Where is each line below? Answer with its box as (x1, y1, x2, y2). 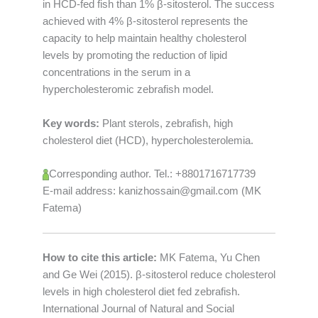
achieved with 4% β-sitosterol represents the (43, 16, 248, 28)
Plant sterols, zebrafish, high (102, 117, 233, 129)
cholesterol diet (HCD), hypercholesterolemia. (43, 134, 253, 146)
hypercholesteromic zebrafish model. (43, 84, 214, 96)
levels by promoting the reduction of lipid (43, 50, 227, 62)
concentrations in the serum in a (43, 67, 190, 79)
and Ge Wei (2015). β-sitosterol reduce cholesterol (43, 269, 275, 281)
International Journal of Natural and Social (43, 303, 234, 315)
